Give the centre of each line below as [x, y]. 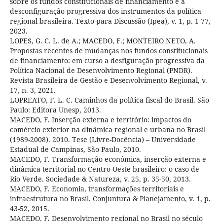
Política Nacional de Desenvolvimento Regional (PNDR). [101, 70]
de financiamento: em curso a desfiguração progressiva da [107, 60]
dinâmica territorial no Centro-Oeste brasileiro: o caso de [104, 169]
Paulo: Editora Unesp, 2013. [55, 110]
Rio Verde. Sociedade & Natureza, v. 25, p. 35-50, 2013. [100, 179]
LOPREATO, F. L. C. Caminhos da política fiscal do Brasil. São [109, 100]
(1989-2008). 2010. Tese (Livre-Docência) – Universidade [103, 139]
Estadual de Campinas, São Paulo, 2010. [75, 149]
